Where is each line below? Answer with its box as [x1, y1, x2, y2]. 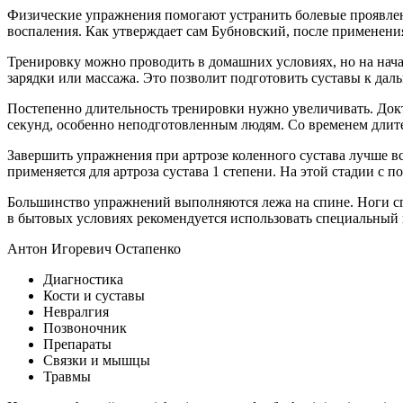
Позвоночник [43, 320, 127, 336]
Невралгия [43, 304, 109, 320]
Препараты [43, 336, 112, 353]
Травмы [43, 369, 91, 385]
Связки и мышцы [43, 353, 150, 369]
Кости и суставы [43, 288, 145, 304]
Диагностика [43, 272, 123, 288]
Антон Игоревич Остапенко [7, 241, 181, 257]
